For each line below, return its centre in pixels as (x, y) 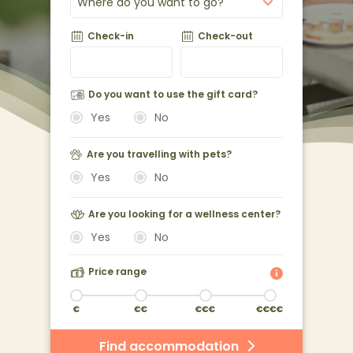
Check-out (225, 36)
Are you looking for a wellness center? (184, 214)
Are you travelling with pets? (159, 154)
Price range (117, 271)
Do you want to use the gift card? (173, 94)
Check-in (111, 36)
